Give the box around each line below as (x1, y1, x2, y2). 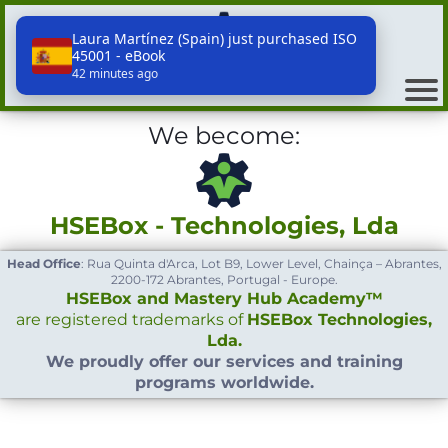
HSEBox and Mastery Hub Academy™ (65, 289, 383, 308)
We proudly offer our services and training (45, 352, 403, 371)
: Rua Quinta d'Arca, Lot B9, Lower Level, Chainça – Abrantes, (80, 256, 442, 271)
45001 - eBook (72, 46, 165, 65)
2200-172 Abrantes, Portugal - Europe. (110, 272, 338, 287)
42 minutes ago (72, 65, 158, 82)
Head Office (6, 256, 81, 271)
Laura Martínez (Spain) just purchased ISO (72, 29, 357, 48)
